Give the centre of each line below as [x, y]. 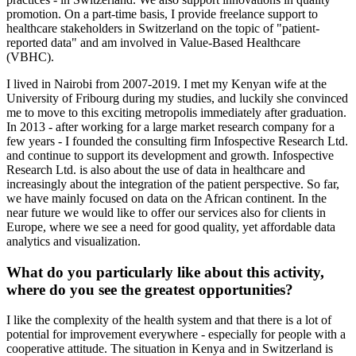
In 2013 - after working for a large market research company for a [170, 126]
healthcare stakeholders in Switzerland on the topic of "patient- [163, 28]
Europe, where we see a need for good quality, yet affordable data [171, 226]
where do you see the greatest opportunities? [150, 289]
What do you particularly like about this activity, [165, 272]
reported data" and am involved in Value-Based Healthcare [153, 42]
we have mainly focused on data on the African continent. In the [166, 198]
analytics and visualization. [74, 241]
